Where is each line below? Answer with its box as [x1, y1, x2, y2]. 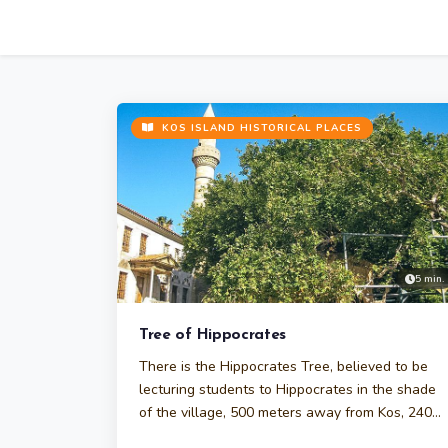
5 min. [415, 271, 444, 286]
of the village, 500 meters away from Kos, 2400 [139, 403, 440, 422]
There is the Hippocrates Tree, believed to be [139, 357, 428, 376]
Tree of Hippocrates [139, 327, 287, 343]
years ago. [139, 426, 205, 445]
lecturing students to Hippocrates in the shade [139, 380, 436, 399]
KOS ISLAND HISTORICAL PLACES [158, 121, 362, 135]
